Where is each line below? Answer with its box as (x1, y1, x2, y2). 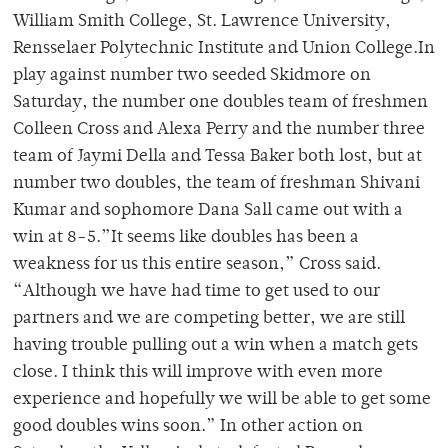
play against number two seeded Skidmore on (13, 67, 371, 86)
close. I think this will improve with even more (13, 364, 383, 383)
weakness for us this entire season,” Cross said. (13, 256, 381, 275)
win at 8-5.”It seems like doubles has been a (13, 229, 359, 248)
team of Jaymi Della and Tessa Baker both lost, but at (13, 148, 422, 167)
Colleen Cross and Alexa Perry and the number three (13, 121, 425, 140)
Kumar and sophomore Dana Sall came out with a (13, 202, 403, 221)
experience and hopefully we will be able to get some (13, 391, 431, 410)
